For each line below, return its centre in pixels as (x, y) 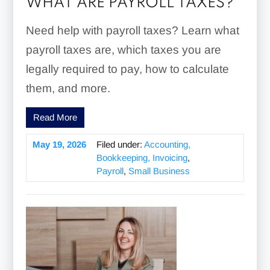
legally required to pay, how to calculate (127, 69)
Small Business (159, 171)
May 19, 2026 (59, 144)
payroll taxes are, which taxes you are (123, 49)
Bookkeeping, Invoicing (142, 157)
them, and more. (68, 88)
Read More (55, 117)
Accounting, (167, 144)
